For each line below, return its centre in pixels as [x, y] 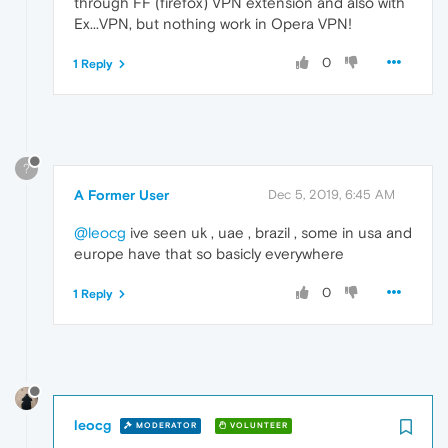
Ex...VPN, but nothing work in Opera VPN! [213, 24]
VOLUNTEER [257, 426]
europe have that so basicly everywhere [209, 253]
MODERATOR [165, 426]
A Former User [121, 194]
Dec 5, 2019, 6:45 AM [331, 194]
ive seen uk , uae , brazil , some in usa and [269, 232]
